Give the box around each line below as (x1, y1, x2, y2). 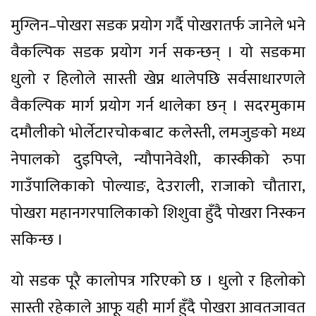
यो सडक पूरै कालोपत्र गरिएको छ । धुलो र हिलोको (11, 268, 305, 295)
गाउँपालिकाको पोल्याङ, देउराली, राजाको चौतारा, (11, 174, 305, 200)
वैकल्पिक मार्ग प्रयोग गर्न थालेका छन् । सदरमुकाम (11, 93, 305, 120)
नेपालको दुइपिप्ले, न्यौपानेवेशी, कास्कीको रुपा (11, 147, 305, 174)
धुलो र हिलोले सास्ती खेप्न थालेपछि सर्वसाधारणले (11, 66, 305, 93)
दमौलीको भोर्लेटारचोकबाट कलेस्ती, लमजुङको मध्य (11, 120, 305, 147)
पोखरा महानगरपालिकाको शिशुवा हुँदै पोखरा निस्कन (11, 200, 305, 227)
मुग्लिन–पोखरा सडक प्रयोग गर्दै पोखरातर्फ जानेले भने (11, 13, 305, 39)
